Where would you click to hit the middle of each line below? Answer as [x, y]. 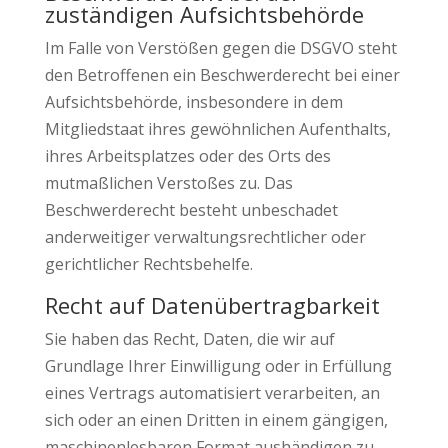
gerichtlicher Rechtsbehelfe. [148, 264]
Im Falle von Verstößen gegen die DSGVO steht [220, 48]
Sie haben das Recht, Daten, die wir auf [189, 339]
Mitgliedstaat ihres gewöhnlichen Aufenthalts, [217, 129]
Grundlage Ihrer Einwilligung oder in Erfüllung [218, 366]
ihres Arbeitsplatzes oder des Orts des [187, 156]
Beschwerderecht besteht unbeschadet [191, 210]
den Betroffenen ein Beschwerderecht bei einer [222, 75]
